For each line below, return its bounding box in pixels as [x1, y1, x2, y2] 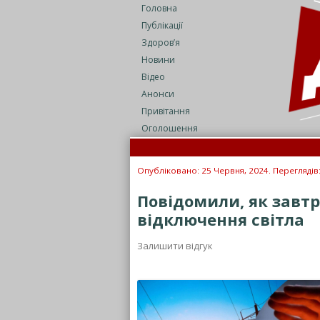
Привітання [141, 105, 190, 117]
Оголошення [141, 122, 198, 134]
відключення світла [137, 209, 304, 230]
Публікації [141, 19, 183, 31]
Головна [141, 2, 177, 14]
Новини [141, 54, 175, 66]
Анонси [141, 88, 174, 100]
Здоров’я [141, 36, 180, 49]
